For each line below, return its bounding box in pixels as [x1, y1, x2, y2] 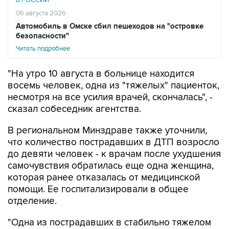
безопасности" [16, 31, 69, 41]
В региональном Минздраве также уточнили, [8, 125, 207, 137]
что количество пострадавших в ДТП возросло [8, 136, 219, 149]
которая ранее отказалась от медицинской [8, 172, 200, 184]
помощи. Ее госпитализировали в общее [8, 184, 189, 196]
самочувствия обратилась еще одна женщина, [8, 160, 214, 172]
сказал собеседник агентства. [8, 103, 141, 116]
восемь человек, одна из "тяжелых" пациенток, [8, 80, 219, 92]
